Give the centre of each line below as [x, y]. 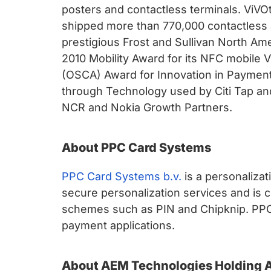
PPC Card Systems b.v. [122, 176]
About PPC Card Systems [136, 148]
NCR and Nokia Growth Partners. [147, 107]
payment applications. [118, 225]
